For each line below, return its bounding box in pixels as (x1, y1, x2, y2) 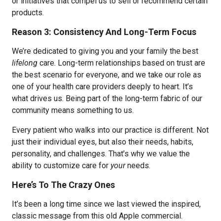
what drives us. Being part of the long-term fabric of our (12, 94, 202, 103)
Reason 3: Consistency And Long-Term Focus (12, 27, 196, 37)
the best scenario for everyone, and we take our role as (12, 70, 201, 79)
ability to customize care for (12, 161, 110, 170)
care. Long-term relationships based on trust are (37, 58, 205, 68)
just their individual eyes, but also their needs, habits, (12, 137, 193, 147)
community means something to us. (12, 106, 134, 115)
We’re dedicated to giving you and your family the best (12, 46, 198, 56)
